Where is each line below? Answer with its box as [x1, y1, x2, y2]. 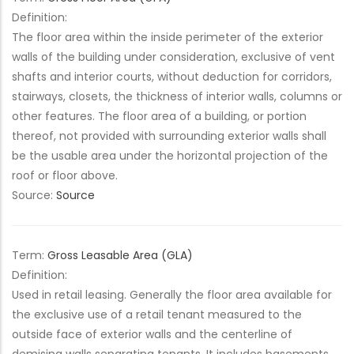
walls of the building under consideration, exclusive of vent [12, 49, 335, 65]
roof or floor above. [12, 168, 118, 183]
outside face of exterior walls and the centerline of [12, 326, 292, 342]
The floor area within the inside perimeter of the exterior [12, 29, 323, 45]
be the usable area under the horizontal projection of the [12, 148, 328, 164]
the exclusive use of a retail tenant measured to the [12, 307, 302, 322]
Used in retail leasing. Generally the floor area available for [12, 287, 332, 303]
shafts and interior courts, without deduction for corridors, [12, 69, 332, 85]
